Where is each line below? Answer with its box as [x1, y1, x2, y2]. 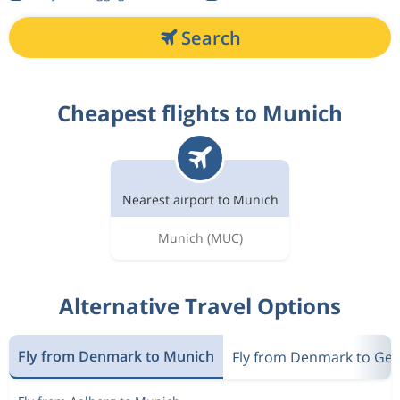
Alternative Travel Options [59, 291, 341, 321]
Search [180, 25, 241, 50]
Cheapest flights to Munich [57, 98, 343, 128]
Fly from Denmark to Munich [18, 346, 214, 366]
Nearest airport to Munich [121, 191, 279, 208]
